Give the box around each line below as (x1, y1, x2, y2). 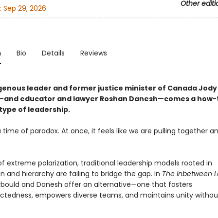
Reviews (80, 48, 107, 58)
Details (41, 48, 65, 58)
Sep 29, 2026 (3, 3, 46, 14)
